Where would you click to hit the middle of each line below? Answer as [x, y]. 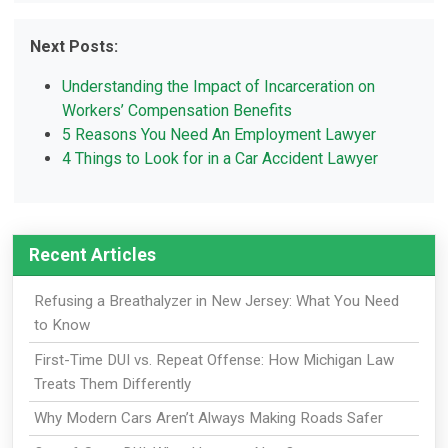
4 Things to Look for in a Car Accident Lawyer [220, 159]
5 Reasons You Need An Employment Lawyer [219, 135]
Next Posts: [74, 47]
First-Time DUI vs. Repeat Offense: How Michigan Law [213, 359]
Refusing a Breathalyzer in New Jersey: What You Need [216, 301]
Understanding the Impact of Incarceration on [219, 87]
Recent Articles [92, 255]
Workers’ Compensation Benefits [177, 111]
